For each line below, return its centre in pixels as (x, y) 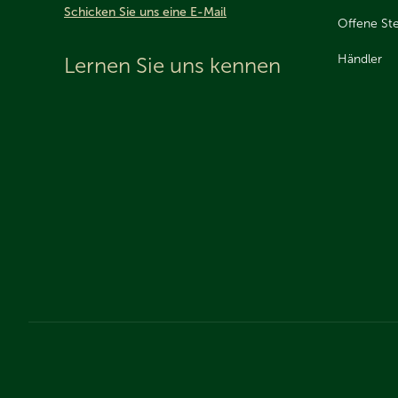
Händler (360, 59)
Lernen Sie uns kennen (172, 65)
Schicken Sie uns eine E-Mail (145, 12)
